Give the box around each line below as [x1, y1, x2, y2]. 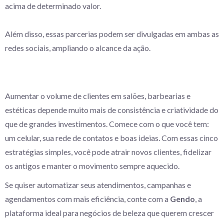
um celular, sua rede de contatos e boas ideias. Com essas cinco [5, 133, 218, 142]
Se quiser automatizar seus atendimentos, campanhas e [5, 180, 191, 189]
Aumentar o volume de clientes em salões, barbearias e [5, 91, 190, 100]
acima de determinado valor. [5, 1, 101, 10]
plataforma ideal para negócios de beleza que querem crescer [5, 208, 214, 217]
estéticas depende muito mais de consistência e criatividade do [5, 105, 218, 114]
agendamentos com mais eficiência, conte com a [5, 194, 170, 203]
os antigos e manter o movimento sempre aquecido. [5, 161, 179, 170]
